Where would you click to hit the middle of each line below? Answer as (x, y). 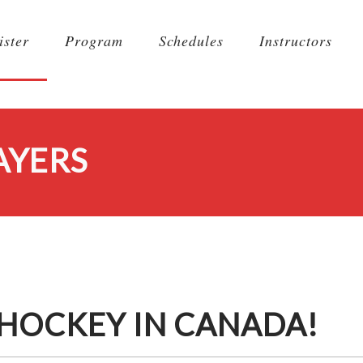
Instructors (296, 41)
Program (94, 41)
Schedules (191, 41)
